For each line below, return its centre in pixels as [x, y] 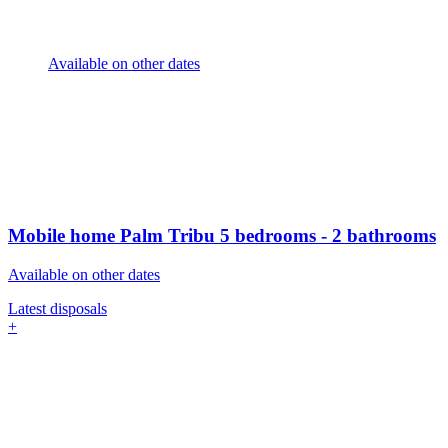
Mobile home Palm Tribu [114, 236]
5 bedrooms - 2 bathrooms [328, 236]
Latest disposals [57, 308]
